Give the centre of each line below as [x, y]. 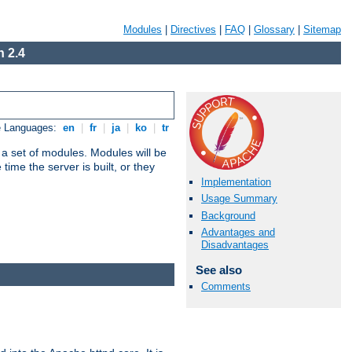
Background [228, 215]
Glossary [274, 29]
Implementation [236, 182]
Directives [193, 29]
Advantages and [238, 232]
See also [218, 269]
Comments [226, 286]
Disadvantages [235, 244]
